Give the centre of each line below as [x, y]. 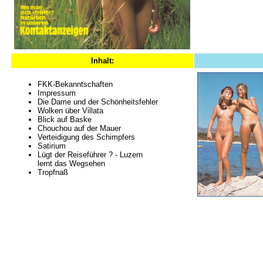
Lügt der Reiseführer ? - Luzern [90, 155]
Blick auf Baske [65, 119]
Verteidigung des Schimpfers [86, 137]
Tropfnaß [53, 172]
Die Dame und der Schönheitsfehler [98, 102]
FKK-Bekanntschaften [75, 84]
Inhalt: [102, 61]
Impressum [57, 93]
